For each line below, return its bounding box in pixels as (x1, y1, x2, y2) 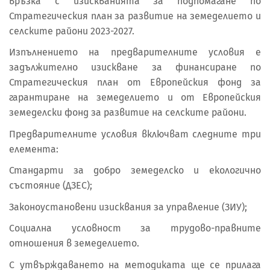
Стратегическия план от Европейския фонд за (9, 77, 261, 89)
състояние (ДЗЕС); (9, 180, 92, 192)
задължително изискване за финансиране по (9, 61, 261, 74)
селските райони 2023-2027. (9, 25, 134, 37)
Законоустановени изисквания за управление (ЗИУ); (9, 201, 247, 213)
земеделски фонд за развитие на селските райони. (9, 107, 246, 119)
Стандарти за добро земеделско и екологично (9, 165, 261, 177)
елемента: (9, 143, 58, 155)
